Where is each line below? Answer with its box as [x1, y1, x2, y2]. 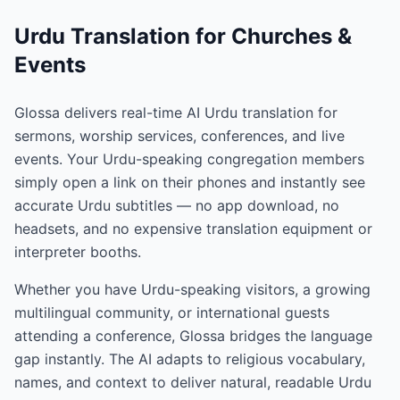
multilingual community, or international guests [14, 304, 329, 322]
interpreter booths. [14, 243, 141, 262]
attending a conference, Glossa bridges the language [14, 327, 372, 346]
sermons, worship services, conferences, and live [14, 127, 345, 146]
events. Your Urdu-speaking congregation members [14, 150, 364, 169]
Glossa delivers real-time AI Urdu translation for [14, 104, 337, 122]
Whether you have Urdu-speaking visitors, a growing [14, 280, 371, 299]
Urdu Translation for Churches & [14, 23, 352, 50]
